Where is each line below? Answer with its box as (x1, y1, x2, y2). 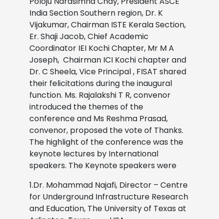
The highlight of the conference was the (29, 136, 183, 148)
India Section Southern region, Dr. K (29, 7, 163, 19)
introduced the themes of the (29, 101, 143, 112)
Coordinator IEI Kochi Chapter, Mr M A (29, 42, 174, 54)
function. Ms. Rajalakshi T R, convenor (29, 89, 171, 101)
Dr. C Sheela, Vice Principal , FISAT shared (29, 66, 186, 77)
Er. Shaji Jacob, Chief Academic (29, 30, 149, 42)
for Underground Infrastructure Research (29, 191, 188, 202)
